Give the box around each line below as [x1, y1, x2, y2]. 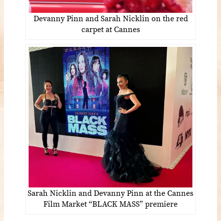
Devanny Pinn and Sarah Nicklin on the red [33, 12, 188, 24]
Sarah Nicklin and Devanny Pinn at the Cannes [28, 187, 193, 199]
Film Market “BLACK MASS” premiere [43, 198, 178, 210]
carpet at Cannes [81, 23, 140, 35]
